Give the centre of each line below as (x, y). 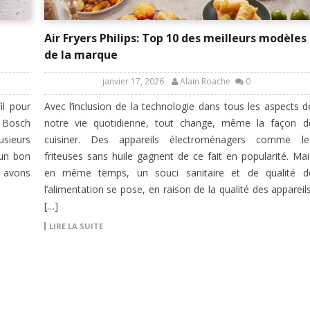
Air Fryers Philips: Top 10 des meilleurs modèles (175, 38)
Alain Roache (205, 82)
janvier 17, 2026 (133, 82)
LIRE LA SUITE (76, 226)
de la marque (81, 55)
